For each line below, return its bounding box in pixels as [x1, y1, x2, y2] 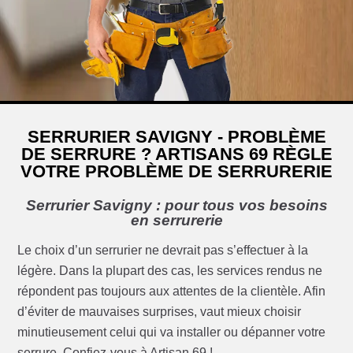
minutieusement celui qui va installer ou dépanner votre [17, 325, 326, 340]
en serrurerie [130, 212, 223, 229]
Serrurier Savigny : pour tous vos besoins [25, 197, 328, 214]
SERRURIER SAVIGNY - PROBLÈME [27, 127, 326, 147]
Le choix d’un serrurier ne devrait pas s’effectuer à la [17, 243, 309, 258]
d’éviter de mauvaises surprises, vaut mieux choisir [17, 305, 302, 319]
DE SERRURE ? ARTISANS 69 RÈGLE [20, 144, 333, 165]
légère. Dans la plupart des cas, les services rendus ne [17, 264, 323, 278]
